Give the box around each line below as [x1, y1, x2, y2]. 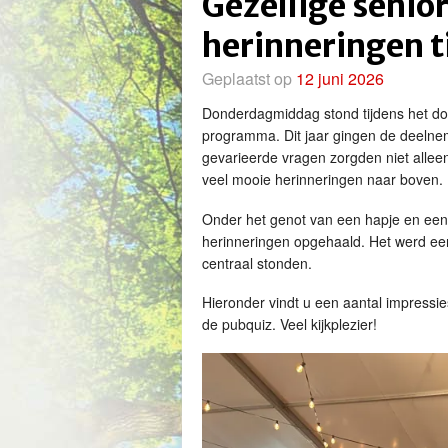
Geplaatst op [202, 67, 296, 90]
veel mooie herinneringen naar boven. [202, 169, 443, 189]
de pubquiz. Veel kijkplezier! [202, 314, 377, 334]
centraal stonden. [202, 252, 312, 273]
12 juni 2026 [296, 67, 384, 90]
